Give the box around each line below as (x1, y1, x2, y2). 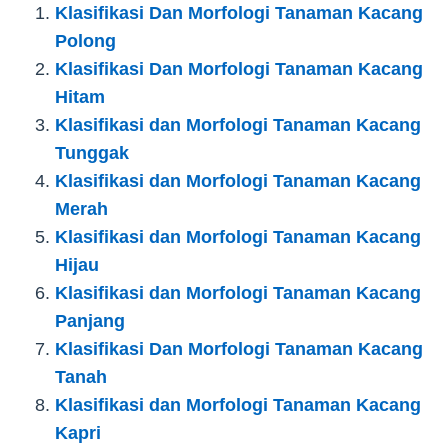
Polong (55, 30, 116, 51)
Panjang (55, 310, 125, 331)
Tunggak (55, 142, 129, 163)
